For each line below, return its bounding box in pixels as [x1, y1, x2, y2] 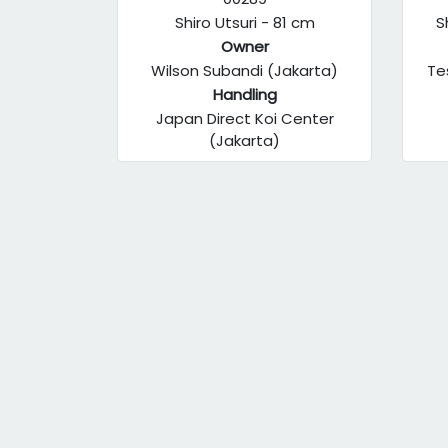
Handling [212, 84, 277, 105]
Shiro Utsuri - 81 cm [174, 12, 315, 33]
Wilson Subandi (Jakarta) [151, 60, 338, 81]
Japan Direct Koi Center [155, 108, 334, 129]
